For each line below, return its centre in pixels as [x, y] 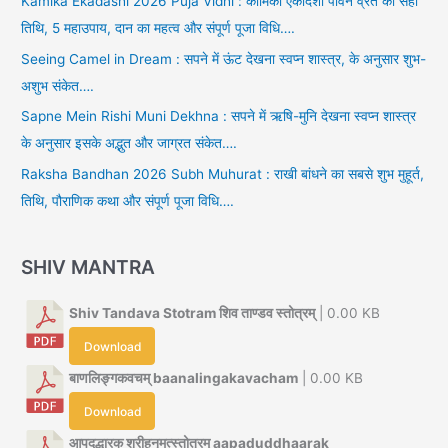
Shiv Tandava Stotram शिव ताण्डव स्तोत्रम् [192, 313]
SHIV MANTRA [88, 266]
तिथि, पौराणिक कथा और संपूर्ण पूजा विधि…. [128, 200]
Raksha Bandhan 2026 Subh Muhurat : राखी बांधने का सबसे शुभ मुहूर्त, [223, 173]
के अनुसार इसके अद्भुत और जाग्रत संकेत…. [129, 143]
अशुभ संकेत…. [58, 85]
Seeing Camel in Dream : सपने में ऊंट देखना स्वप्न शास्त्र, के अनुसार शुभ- [224, 58]
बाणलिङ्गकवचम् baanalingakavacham [184, 378]
